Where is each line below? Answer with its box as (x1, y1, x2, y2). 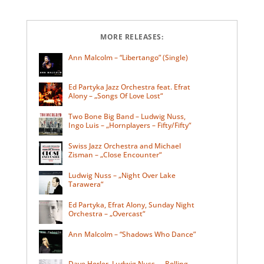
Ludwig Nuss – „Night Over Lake (68, 170, 176, 181)
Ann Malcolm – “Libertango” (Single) (68, 52, 188, 63)
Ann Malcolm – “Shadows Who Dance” (68, 229, 196, 240)
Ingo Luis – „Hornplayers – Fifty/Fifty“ (68, 120, 191, 131)
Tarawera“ (68, 179, 103, 190)
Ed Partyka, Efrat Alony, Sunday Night (68, 200, 194, 210)
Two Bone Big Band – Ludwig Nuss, (68, 111, 186, 122)
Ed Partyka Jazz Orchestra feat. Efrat (68, 82, 190, 93)
